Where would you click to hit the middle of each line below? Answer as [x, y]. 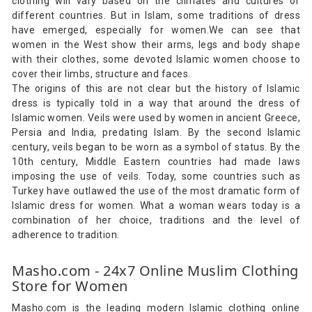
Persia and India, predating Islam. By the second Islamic [156, 132]
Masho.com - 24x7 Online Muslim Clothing [155, 270]
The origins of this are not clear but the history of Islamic [156, 88]
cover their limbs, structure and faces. [101, 73]
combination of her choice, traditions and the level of [156, 220]
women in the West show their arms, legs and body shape [156, 44]
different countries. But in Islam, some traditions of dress [156, 15]
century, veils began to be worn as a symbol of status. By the [156, 147]
